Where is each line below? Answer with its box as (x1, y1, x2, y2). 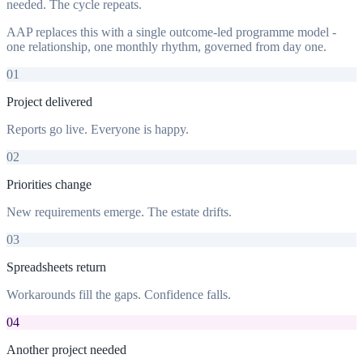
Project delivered (6, 94, 92, 109)
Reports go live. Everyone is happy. (6, 122, 189, 136)
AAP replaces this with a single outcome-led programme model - (6, 24, 336, 39)
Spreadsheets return (6, 259, 106, 274)
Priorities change (6, 177, 92, 191)
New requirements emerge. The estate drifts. (6, 204, 232, 219)
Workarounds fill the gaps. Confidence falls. (6, 287, 231, 301)
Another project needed (6, 342, 126, 357)
